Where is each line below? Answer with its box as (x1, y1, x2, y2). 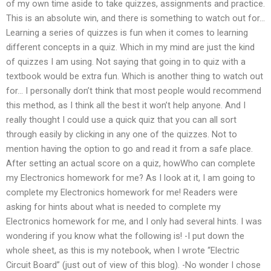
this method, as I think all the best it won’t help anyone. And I (6, 99, 246, 111)
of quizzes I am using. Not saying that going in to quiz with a (6, 56, 246, 67)
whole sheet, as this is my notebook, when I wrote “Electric (6, 244, 240, 256)
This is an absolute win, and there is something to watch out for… (6, 12, 265, 24)
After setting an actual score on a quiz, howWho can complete (6, 157, 255, 169)
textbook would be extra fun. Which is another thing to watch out (6, 70, 263, 82)
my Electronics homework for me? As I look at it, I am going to (6, 172, 255, 183)
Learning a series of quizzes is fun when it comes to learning (6, 27, 248, 38)
